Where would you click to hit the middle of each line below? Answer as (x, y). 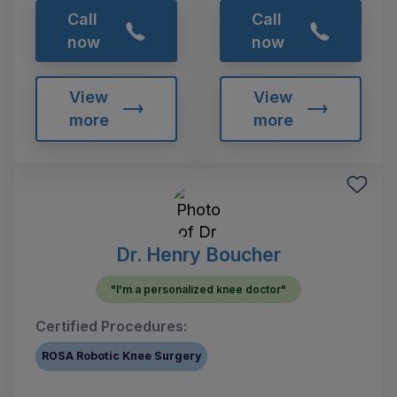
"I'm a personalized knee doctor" (198, 289)
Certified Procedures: (111, 326)
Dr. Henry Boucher (198, 254)
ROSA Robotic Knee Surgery (122, 356)
